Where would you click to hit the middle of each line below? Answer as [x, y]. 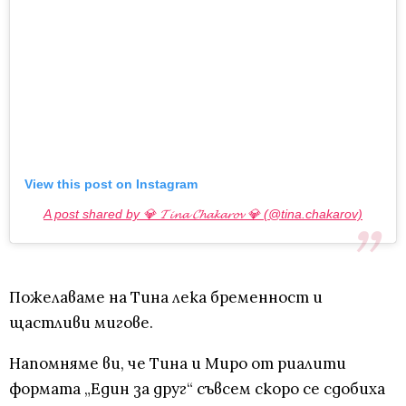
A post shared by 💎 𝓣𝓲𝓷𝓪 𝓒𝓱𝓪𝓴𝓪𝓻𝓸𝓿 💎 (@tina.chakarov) [203, 213]
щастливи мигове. [81, 322]
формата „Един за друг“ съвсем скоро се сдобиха [197, 388]
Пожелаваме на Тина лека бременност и [166, 297]
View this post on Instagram [111, 184]
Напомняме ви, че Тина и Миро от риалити [178, 363]
